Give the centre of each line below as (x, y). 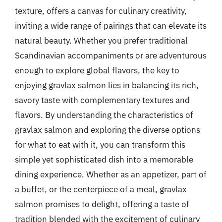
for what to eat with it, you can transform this (100, 144)
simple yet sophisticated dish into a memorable (104, 159)
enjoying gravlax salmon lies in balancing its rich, (107, 85)
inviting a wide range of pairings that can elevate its (111, 26)
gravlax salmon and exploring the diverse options (108, 130)
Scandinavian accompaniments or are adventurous (111, 55)
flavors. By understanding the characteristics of (104, 115)
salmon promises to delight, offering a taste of (102, 204)
